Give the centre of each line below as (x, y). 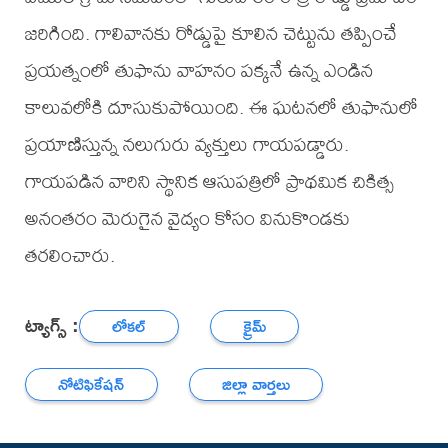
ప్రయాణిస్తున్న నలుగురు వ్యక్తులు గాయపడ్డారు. (186, 144)
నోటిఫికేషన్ (91, 384)
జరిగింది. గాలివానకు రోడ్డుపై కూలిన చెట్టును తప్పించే (210, 33)
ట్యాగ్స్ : (51, 324)
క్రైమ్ (255, 326)
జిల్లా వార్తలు (256, 384)
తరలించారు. (69, 255)
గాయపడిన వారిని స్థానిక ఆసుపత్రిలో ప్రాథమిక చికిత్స (209, 181)
